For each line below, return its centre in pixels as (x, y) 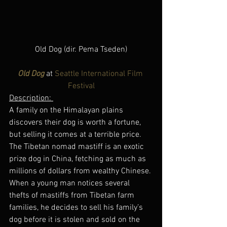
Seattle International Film (100, 74)
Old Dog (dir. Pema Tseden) (81, 49)
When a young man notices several (70, 183)
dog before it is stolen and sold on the (75, 220)
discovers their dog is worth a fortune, (76, 122)
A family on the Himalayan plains (67, 110)
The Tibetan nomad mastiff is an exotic (78, 147)
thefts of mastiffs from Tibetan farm (73, 195)
